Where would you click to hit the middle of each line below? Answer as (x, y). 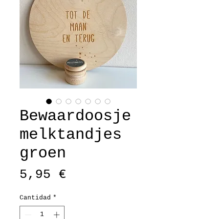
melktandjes (71, 135)
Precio (89, 174)
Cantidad (35, 198)
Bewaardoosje (75, 116)
